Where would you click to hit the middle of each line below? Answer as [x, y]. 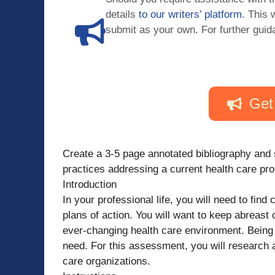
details [122, 15]
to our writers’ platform [190, 15]
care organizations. [107, 261]
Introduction [90, 184]
